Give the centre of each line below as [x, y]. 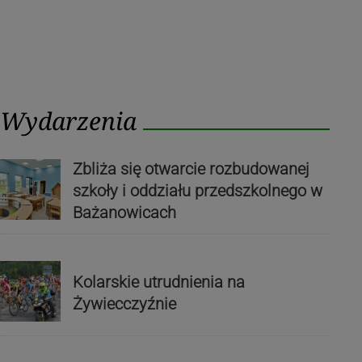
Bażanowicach [124, 212]
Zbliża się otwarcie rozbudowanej [191, 168]
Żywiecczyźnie [124, 303]
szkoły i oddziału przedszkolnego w [197, 190]
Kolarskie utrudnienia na [158, 282]
